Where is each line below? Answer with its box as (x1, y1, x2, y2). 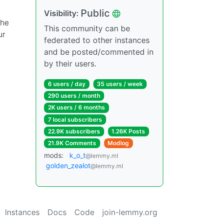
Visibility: (44, 8, 81, 18)
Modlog (108, 139, 130, 147)
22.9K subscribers (47, 127, 100, 135)
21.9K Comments (47, 139, 96, 147)
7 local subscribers (47, 115, 102, 123)
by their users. (44, 59, 96, 68)
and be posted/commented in (44, 47, 153, 57)
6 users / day (47, 80, 86, 88)
